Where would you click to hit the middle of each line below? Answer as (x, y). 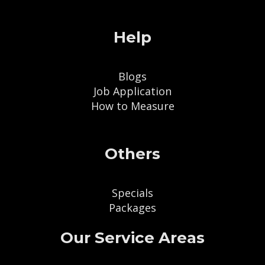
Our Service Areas (132, 238)
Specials (132, 193)
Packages (132, 208)
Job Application (132, 91)
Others (132, 154)
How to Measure (132, 106)
